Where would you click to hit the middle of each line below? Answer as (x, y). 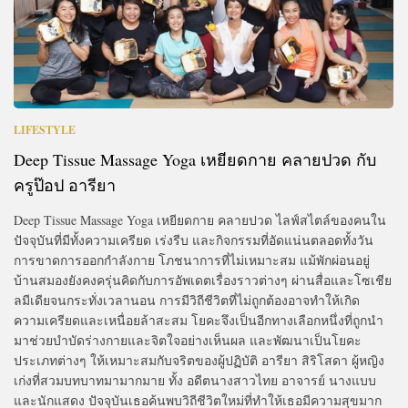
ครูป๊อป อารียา (65, 185)
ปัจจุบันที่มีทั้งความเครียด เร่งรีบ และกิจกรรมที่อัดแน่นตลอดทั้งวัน (194, 240)
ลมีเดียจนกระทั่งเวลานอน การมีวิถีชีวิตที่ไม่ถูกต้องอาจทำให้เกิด (187, 301)
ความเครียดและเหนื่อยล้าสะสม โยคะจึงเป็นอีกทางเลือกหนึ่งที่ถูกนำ (199, 321)
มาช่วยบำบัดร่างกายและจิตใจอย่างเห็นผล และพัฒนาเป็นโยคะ (188, 341)
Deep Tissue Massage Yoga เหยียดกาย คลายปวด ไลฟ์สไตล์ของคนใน (200, 220)
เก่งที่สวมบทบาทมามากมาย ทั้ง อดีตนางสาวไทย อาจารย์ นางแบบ (195, 381)
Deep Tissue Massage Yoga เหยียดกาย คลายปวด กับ (195, 160)
